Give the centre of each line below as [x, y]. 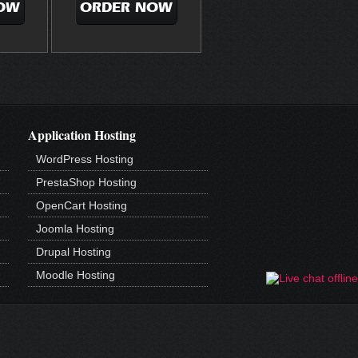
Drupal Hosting [74, 251]
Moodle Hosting [76, 274]
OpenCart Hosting [82, 205]
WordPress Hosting [85, 159]
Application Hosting [82, 134]
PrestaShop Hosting [86, 182]
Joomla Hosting [75, 228]
